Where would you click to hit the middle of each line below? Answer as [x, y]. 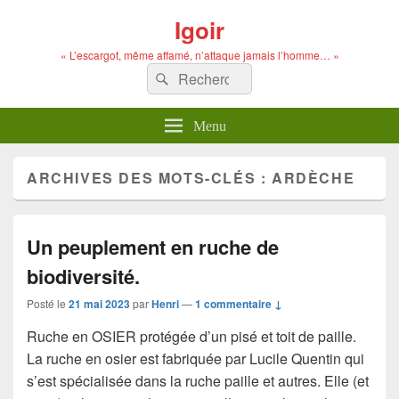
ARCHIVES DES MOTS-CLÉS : [150, 178]
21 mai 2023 [99, 304]
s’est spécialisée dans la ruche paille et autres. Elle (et [198, 381]
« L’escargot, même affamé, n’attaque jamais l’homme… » [199, 55]
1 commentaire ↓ [239, 304]
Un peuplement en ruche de [153, 247]
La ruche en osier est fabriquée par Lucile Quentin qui [195, 358]
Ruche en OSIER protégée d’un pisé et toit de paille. [191, 336]
